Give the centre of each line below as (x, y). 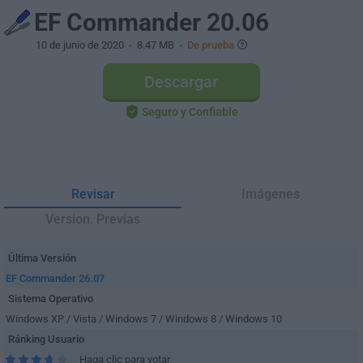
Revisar (93, 194)
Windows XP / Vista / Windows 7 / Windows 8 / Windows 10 (144, 319)
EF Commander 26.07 (55, 278)
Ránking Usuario (46, 339)
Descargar (181, 82)
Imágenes (270, 194)
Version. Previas (93, 219)
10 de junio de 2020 (80, 45)
